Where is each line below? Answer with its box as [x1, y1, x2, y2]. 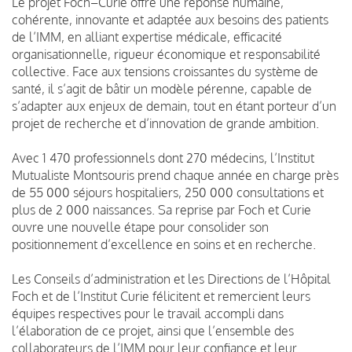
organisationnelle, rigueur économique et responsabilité [12, 46, 321, 62]
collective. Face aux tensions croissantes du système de [12, 63, 318, 79]
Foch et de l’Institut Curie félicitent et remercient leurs [12, 288, 310, 304]
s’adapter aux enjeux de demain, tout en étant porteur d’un [12, 97, 336, 114]
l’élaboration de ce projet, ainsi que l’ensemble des [12, 322, 294, 339]
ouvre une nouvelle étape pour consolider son [12, 218, 269, 235]
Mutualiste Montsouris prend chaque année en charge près [12, 167, 339, 183]
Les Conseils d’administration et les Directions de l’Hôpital [12, 270, 331, 287]
